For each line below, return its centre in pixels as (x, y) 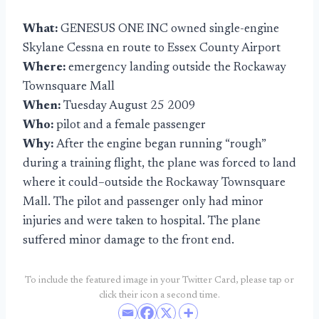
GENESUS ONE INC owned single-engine (170, 30)
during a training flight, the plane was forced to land (159, 164)
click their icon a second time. (159, 296)
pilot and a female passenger (131, 126)
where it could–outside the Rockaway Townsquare (154, 183)
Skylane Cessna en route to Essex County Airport (152, 49)
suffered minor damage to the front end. (129, 241)
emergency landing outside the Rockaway (177, 68)
